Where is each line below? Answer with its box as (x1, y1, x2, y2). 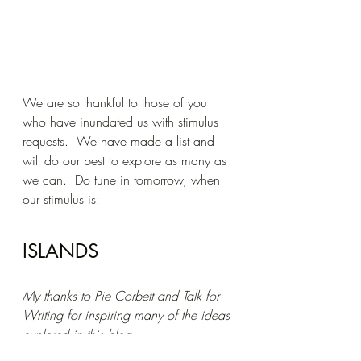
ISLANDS (23, 239, 98, 264)
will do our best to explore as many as (23, 151, 230, 170)
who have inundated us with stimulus (23, 113, 222, 131)
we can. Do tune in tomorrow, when (23, 171, 224, 189)
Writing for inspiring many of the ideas (23, 306, 234, 325)
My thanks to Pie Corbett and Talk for (23, 287, 223, 305)
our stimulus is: (23, 190, 100, 209)
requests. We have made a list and (23, 132, 218, 151)
